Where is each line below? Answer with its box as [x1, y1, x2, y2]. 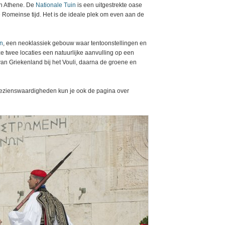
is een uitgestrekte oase [76, 2, 142, 9]
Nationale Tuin [36, 2, 76, 9]
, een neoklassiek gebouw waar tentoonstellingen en [3, 40, 147, 47]
